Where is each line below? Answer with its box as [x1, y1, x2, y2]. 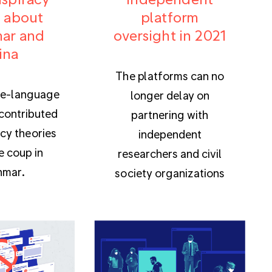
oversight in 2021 [114, 27, 226, 44]
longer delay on [130, 89, 209, 102]
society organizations [115, 166, 225, 180]
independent [138, 127, 202, 141]
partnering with [131, 108, 209, 121]
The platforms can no [115, 69, 224, 83]
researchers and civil [117, 147, 222, 160]
